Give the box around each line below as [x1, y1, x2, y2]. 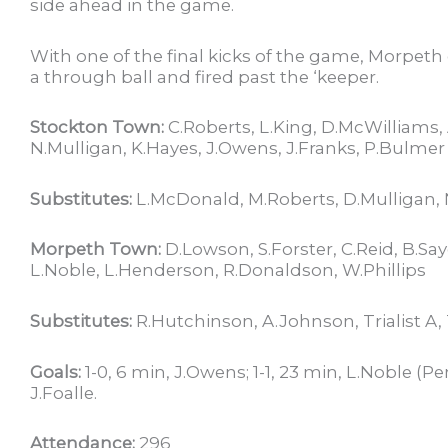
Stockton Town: [30, 117, 168, 138]
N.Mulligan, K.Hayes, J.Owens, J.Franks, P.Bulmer [30, 138, 445, 159]
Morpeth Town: [30, 239, 165, 260]
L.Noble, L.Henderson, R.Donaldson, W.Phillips [30, 260, 426, 281]
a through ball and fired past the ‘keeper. [30, 66, 379, 87]
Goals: [30, 361, 85, 382]
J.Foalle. [30, 382, 97, 403]
